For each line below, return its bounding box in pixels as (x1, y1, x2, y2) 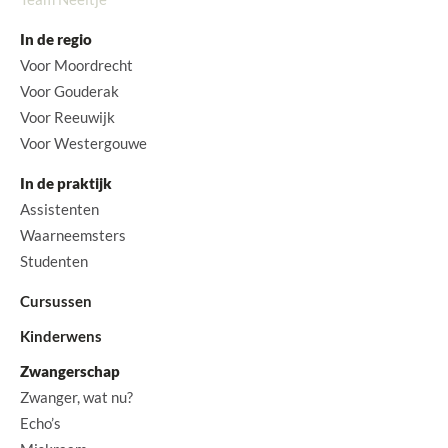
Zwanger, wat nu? (20, 388, 133, 407)
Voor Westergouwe (20, 134, 147, 153)
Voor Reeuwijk (20, 108, 115, 127)
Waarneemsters (20, 226, 126, 245)
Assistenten (20, 200, 99, 219)
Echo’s (20, 414, 61, 433)
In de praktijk (20, 174, 112, 193)
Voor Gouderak (20, 82, 119, 101)
